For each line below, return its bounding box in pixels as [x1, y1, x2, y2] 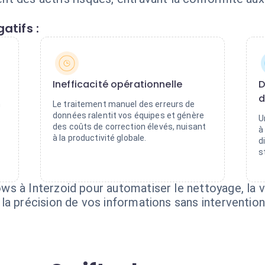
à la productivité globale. [53, 133, 147, 143]
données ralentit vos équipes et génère [53, 111, 204, 120]
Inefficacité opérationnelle [53, 77, 183, 91]
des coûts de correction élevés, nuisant [53, 122, 206, 131]
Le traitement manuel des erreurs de [53, 99, 195, 109]
